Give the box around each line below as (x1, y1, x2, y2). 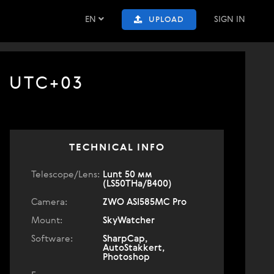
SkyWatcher (103, 216, 155, 225)
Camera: (31, 198, 67, 207)
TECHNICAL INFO (68, 143, 165, 153)
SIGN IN (214, 15, 245, 24)
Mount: (31, 216, 62, 225)
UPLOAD (149, 16, 184, 24)
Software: (31, 234, 73, 243)
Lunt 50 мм (103, 170, 152, 179)
